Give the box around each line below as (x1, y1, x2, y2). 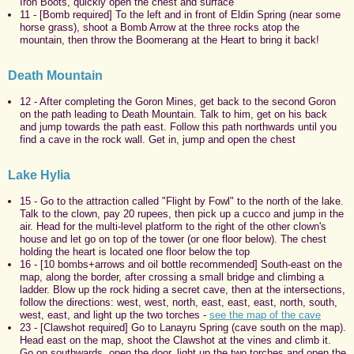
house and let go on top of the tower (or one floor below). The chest (20, 232, 326, 245)
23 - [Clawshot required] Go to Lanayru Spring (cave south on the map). (20, 321, 346, 333)
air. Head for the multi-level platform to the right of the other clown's (20, 220, 326, 232)
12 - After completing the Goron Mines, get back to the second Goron (20, 95, 336, 107)
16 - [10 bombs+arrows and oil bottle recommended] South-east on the (20, 258, 342, 270)
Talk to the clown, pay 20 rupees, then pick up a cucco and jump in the (20, 207, 344, 220)
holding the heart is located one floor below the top (20, 245, 250, 258)
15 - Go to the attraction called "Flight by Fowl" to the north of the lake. (20, 194, 344, 207)
